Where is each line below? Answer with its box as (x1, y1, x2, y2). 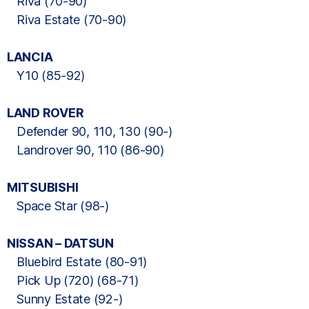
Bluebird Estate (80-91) (7, 255, 147, 269)
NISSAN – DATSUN (7, 236, 114, 250)
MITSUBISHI (7, 180, 79, 195)
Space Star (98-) (7, 199, 109, 213)
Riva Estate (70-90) (7, 12, 127, 27)
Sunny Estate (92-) (7, 292, 123, 306)
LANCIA (7, 50, 53, 64)
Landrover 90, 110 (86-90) (7, 143, 164, 157)
